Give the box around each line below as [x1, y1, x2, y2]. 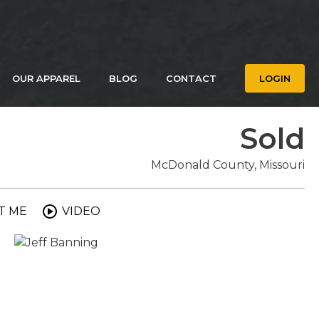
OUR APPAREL [12, 73, 80, 84]
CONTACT [166, 73, 216, 84]
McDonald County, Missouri [151, 158, 305, 172]
